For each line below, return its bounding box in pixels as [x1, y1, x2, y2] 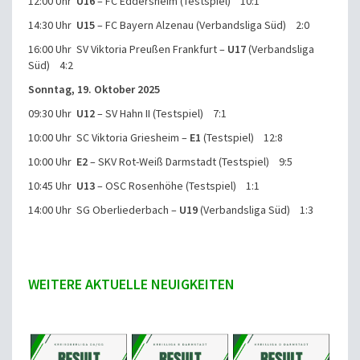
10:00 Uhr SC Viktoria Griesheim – [28, 130, 190, 145]
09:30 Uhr [28, 106, 76, 121]
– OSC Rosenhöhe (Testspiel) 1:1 [95, 178, 260, 194]
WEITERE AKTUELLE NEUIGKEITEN [28, 275, 235, 294]
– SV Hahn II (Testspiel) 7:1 [95, 106, 227, 121]
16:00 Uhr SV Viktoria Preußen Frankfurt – [28, 42, 227, 57]
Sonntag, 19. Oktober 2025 [28, 82, 160, 97]
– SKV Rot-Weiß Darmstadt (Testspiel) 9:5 [88, 154, 292, 170]
